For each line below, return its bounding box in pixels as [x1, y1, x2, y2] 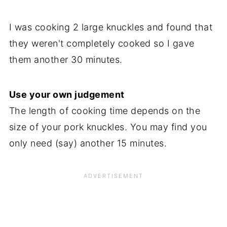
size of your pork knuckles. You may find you [9, 121, 207, 132]
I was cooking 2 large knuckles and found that [9, 21, 213, 32]
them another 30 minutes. [9, 54, 123, 65]
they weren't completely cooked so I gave [9, 37, 195, 49]
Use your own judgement [9, 89, 125, 100]
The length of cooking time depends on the [9, 105, 201, 116]
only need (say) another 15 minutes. [9, 137, 167, 148]
